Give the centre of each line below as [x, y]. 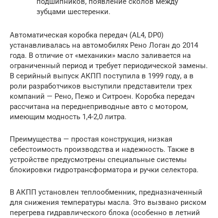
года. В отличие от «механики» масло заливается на [100, 55]
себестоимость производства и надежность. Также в [102, 149]
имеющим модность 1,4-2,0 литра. [68, 117]
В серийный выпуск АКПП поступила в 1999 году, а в [102, 76]
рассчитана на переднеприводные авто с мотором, [99, 106]
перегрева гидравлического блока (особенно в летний [105, 212]
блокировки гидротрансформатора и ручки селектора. [104, 170]
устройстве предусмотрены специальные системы [98, 159]
